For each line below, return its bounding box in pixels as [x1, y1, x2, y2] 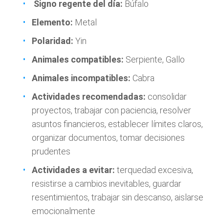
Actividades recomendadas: [32, 91, 146, 102]
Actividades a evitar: [32, 165, 115, 175]
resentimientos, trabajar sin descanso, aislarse [32, 192, 203, 202]
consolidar [146, 91, 187, 102]
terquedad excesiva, [115, 165, 193, 175]
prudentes [32, 146, 70, 156]
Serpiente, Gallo [124, 54, 185, 65]
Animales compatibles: [32, 54, 124, 65]
